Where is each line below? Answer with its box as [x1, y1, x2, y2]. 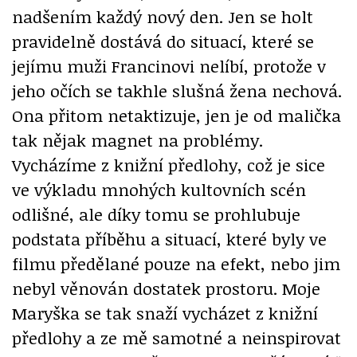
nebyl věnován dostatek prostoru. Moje [12, 276, 320, 300]
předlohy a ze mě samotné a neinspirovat [12, 325, 341, 349]
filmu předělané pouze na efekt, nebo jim [12, 251, 340, 275]
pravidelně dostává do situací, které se [12, 29, 314, 53]
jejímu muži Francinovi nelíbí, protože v [12, 53, 326, 77]
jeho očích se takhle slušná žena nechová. [12, 78, 342, 102]
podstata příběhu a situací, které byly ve [12, 226, 327, 250]
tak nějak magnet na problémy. [12, 127, 263, 151]
